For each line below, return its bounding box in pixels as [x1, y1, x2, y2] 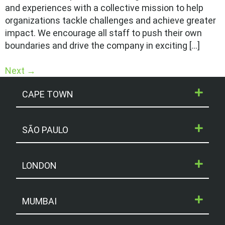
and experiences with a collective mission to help [5, 3, 203, 14]
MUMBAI [22, 196, 57, 207]
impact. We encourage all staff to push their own [5, 28, 202, 39]
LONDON [22, 160, 57, 171]
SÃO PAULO [22, 125, 69, 136]
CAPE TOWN [22, 89, 74, 100]
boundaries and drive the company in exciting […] [5, 40, 200, 51]
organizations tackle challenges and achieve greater [5, 15, 216, 26]
